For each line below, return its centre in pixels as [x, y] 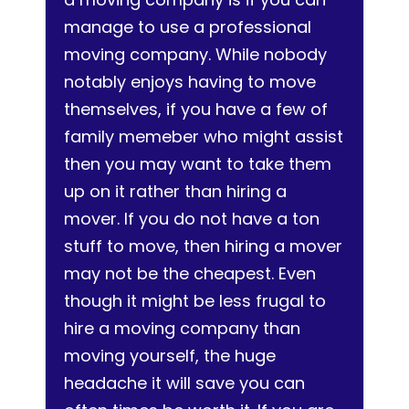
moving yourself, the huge [170, 356]
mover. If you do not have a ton [192, 219]
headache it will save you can [184, 383]
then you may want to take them [198, 164]
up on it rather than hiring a [175, 191]
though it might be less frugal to [195, 301]
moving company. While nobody [195, 54]
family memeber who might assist [204, 136]
